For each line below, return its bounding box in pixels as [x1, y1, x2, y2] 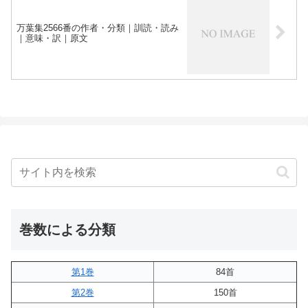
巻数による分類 [19, 222, 115, 238]
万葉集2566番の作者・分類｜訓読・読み [16, 22, 179, 33]
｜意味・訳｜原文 [16, 32, 88, 43]
